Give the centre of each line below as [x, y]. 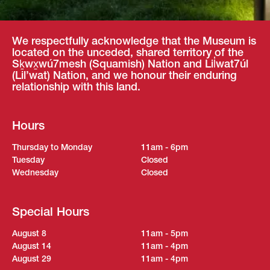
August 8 [29, 234]
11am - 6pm [165, 147]
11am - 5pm [165, 234]
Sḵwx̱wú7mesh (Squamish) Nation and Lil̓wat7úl [130, 64]
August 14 [32, 246]
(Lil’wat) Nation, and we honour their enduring [124, 75]
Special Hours [51, 212]
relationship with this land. [76, 87]
